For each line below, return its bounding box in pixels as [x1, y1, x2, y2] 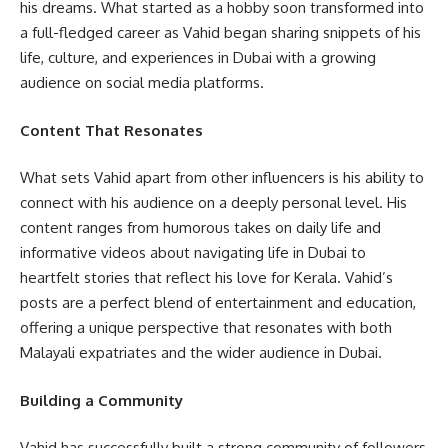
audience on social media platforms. [20, 73, 264, 93]
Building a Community [20, 390, 183, 410]
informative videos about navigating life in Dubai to [20, 243, 366, 263]
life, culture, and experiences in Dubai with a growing [20, 48, 376, 68]
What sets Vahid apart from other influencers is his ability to [20, 168, 424, 188]
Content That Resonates [20, 120, 203, 140]
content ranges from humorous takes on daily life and [20, 218, 381, 238]
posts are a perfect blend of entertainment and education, [20, 293, 416, 313]
